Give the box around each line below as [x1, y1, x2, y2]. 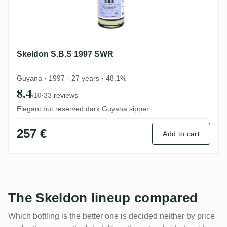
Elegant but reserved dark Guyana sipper [17, 104, 149, 113]
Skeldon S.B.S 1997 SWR [17, 49, 113, 58]
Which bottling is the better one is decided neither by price [8, 211, 215, 220]
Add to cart [163, 129, 200, 138]
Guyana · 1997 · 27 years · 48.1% [17, 73, 126, 82]
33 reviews [44, 91, 78, 99]
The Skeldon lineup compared [8, 190, 198, 205]
